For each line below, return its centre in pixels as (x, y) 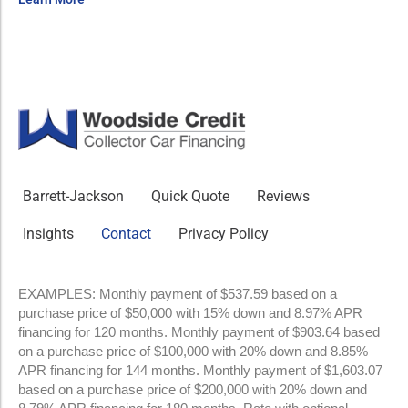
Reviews (283, 196)
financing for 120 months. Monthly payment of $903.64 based (199, 331)
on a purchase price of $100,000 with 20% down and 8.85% (193, 351)
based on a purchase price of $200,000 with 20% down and (193, 389)
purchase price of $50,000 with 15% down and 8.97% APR (190, 312)
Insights (48, 233)
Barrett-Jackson (73, 196)
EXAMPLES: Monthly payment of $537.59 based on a (178, 293)
